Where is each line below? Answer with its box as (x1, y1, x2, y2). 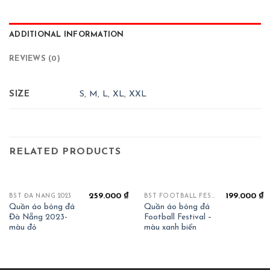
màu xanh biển (143, 223, 196, 231)
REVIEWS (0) (9, 54, 60, 63)
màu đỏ (8, 223, 36, 231)
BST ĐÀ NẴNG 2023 (8, 193, 72, 200)
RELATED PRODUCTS (9, 146, 121, 157)
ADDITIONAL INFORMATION (9, 30, 124, 39)
